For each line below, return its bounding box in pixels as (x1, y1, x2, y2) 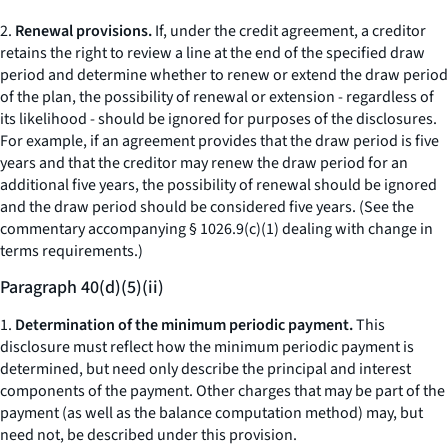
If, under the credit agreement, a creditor (152, 20, 426, 42)
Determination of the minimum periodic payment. (15, 314, 353, 336)
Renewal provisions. (15, 20, 152, 42)
